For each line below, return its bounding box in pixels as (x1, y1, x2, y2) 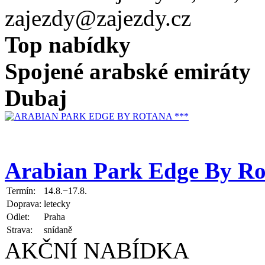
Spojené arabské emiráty (5, 58, 251, 84)
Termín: (7, 185, 35, 196)
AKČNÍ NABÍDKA (5, 237, 189, 263)
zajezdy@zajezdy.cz (5, 5, 191, 31)
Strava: (7, 224, 33, 235)
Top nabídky (5, 31, 131, 57)
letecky (44, 198, 70, 209)
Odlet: (7, 211, 30, 222)
